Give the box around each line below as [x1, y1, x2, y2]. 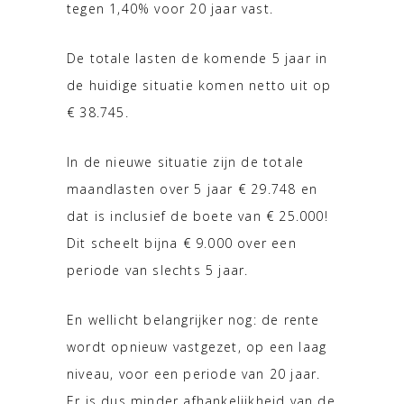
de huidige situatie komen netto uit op [67, 77, 332, 95]
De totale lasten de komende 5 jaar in [67, 50, 328, 68]
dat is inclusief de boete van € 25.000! [67, 207, 328, 225]
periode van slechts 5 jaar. [67, 262, 249, 280]
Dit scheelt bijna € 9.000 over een [67, 234, 297, 252]
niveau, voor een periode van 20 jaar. [67, 365, 321, 383]
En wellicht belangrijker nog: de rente [67, 311, 320, 329]
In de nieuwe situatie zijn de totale [67, 153, 305, 171]
